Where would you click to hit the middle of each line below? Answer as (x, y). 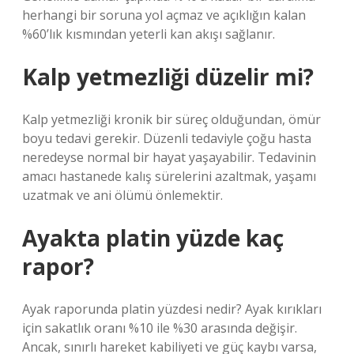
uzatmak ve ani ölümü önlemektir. (122, 195)
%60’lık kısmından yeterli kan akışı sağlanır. (149, 34)
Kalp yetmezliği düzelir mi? (168, 77)
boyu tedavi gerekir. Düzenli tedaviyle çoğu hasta (167, 138)
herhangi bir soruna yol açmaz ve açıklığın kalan (164, 15)
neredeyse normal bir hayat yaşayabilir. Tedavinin (169, 157)
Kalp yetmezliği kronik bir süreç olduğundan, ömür (171, 119)
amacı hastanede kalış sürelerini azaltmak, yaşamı (169, 176)
